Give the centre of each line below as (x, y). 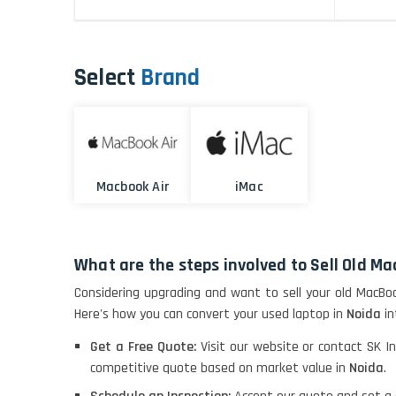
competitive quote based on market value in (220, 368)
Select (105, 78)
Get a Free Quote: (145, 346)
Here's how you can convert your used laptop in (210, 314)
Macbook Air (133, 187)
